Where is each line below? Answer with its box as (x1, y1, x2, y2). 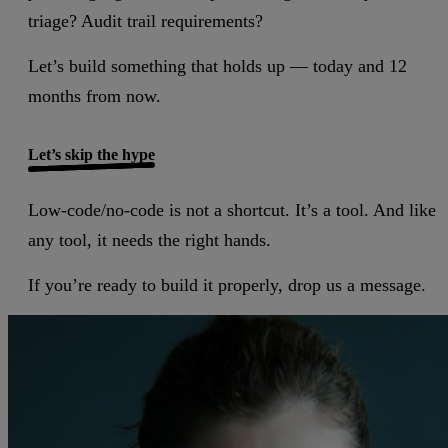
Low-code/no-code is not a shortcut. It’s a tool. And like (28, 200, 436, 221)
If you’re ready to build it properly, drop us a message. (28, 275, 426, 296)
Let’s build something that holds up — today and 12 (28, 56, 407, 77)
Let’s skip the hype (28, 146, 155, 164)
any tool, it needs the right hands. (28, 230, 271, 251)
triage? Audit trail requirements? (28, 11, 263, 32)
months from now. (28, 86, 161, 107)
